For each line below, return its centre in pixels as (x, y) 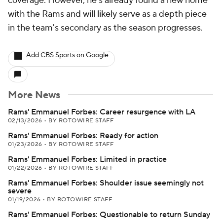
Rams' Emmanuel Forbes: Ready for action (83, 136)
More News (34, 95)
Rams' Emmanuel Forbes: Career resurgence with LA (102, 112)
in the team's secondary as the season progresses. (105, 28)
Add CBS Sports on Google (67, 55)
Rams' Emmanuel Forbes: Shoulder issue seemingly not (106, 183)
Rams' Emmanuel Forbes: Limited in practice (87, 159)
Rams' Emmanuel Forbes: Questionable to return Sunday (109, 215)
